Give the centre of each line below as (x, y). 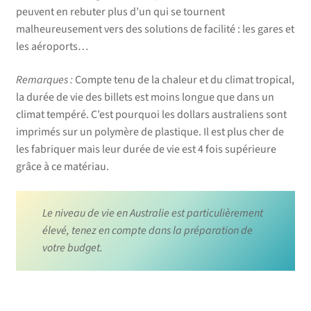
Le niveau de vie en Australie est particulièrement (152, 213)
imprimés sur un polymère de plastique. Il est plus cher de (150, 132)
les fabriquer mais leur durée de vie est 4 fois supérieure (146, 149)
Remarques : (44, 79)
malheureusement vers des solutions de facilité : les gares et (155, 30)
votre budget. (72, 248)
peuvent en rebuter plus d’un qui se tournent (120, 12)
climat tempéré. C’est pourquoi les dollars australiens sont (151, 114)
